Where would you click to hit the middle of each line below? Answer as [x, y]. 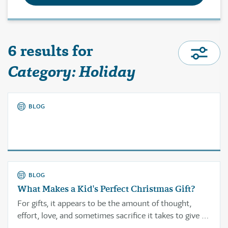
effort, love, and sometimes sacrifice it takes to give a [111, 216]
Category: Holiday [72, 72]
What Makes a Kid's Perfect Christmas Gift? [106, 189]
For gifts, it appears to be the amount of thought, [104, 203]
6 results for [54, 51]
